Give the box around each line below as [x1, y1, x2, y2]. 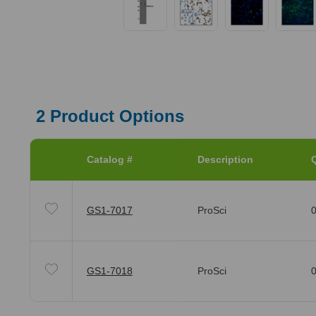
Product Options [44, 106, 184, 126]
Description [197, 153, 253, 165]
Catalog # [86, 153, 133, 165]
